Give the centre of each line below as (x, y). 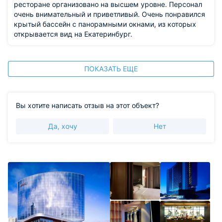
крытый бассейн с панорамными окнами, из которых (105, 24)
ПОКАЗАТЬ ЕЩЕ (111, 69)
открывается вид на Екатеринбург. (73, 34)
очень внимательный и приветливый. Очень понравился (110, 14)
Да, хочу (62, 126)
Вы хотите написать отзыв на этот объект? (87, 105)
